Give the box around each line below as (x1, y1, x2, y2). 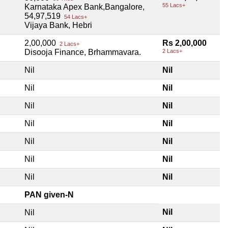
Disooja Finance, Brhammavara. (24, 47, 141, 56)
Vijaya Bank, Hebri (24, 20, 92, 30)
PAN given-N (24, 190, 74, 199)
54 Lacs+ (63, 13, 87, 20)
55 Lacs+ (162, 2, 185, 8)
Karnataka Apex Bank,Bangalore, (24, 2, 145, 11)
